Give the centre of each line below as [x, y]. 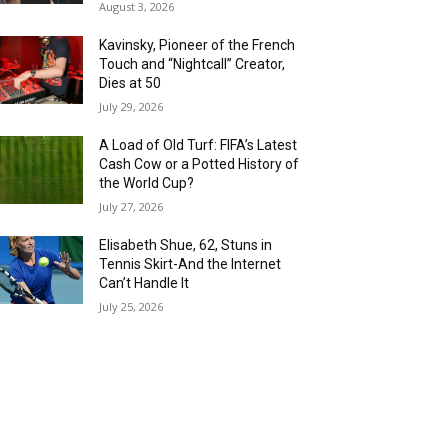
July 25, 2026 [131, 307]
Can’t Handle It [144, 283]
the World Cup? [147, 183]
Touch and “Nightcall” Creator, [192, 64]
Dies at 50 [130, 83]
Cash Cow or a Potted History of [199, 164]
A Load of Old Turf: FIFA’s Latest [198, 145]
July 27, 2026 [131, 207]
